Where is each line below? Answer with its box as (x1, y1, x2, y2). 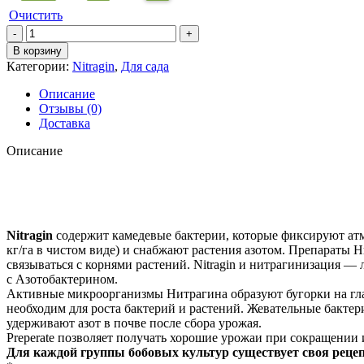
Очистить (9, 7, 63, 22)
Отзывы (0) (39, 101, 102, 115)
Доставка (39, 115, 90, 130)
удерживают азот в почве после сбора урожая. (6, 315, 262, 330)
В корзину (13, 44, 62, 57)
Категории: (6, 58, 69, 73)
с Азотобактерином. (6, 271, 118, 286)
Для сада (121, 58, 169, 73)
